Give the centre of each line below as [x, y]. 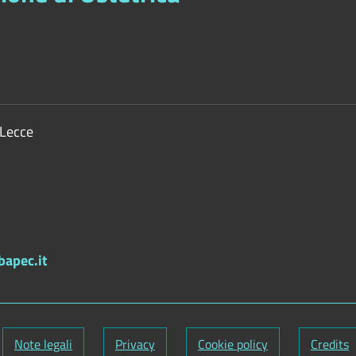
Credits [330, 344]
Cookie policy [233, 344]
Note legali [43, 344]
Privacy [135, 344]
